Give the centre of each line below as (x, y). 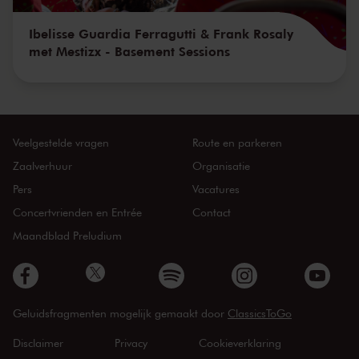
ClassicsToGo (260, 313)
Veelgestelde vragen (61, 143)
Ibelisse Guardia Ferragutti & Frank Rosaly (161, 34)
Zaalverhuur (42, 166)
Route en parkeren (237, 143)
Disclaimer (38, 343)
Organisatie (221, 166)
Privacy (131, 343)
